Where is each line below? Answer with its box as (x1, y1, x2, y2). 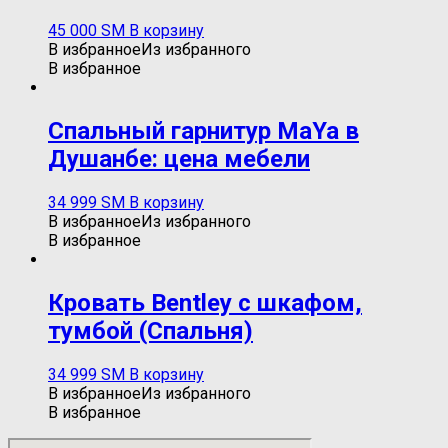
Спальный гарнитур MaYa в (48, 116, 359, 145)
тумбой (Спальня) (48, 316, 253, 345)
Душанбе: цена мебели (48, 144, 310, 173)
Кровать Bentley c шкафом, (48, 288, 362, 317)
